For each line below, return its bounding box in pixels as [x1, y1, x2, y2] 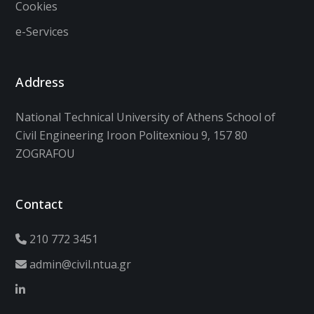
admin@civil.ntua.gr [27, 256, 132, 272]
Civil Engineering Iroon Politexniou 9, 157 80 [15, 127, 248, 143]
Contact [15, 195, 64, 212]
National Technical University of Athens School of [15, 109, 276, 125]
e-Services [15, 23, 69, 39]
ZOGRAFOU [15, 145, 76, 161]
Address [15, 73, 65, 90]
